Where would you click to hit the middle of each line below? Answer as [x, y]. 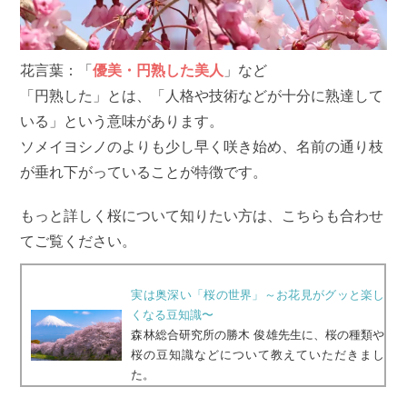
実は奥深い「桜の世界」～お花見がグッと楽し [258, 294]
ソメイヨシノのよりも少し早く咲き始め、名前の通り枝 [202, 146]
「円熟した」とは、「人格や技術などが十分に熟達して [202, 95]
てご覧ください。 [79, 241]
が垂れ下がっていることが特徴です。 [144, 172]
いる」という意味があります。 [122, 121]
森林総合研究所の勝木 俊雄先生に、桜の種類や [258, 334]
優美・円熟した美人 [159, 70]
